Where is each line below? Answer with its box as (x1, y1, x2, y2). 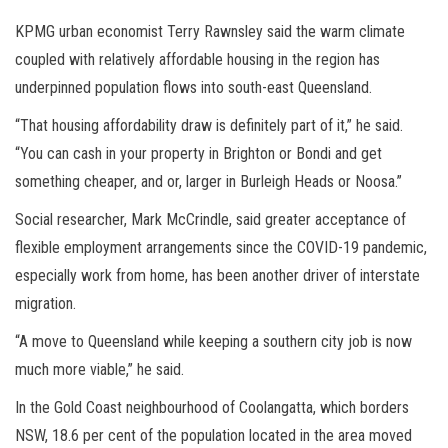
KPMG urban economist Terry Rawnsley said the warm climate (15, 21, 405, 41)
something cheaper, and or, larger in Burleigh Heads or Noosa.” (15, 171, 402, 191)
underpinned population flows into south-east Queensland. (15, 77, 372, 97)
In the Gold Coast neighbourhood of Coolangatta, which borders (15, 397, 409, 417)
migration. (15, 293, 76, 313)
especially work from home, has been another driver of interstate (15, 265, 420, 285)
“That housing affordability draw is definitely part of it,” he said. (15, 115, 403, 135)
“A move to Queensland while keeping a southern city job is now (15, 331, 412, 351)
